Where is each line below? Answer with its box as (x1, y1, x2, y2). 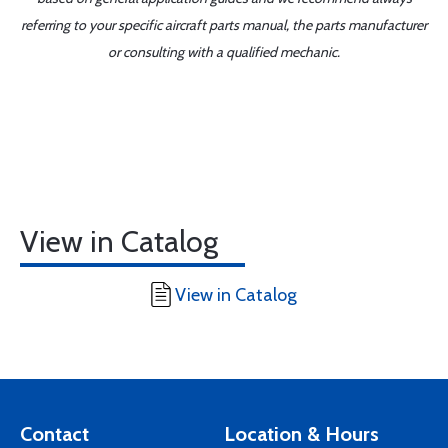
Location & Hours (224, 422, 379, 446)
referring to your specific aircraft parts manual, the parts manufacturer (21, 16, 427, 34)
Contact (20, 422, 89, 446)
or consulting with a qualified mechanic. (108, 43, 340, 61)
